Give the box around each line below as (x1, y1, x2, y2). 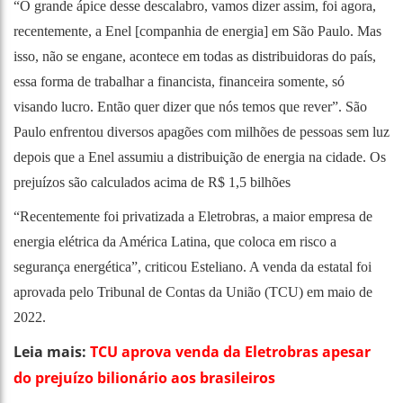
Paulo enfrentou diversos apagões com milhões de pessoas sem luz (13, 123, 390, 139)
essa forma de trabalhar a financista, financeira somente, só (13, 73, 345, 89)
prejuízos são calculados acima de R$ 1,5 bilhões (13, 174, 291, 190)
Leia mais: (13, 341, 90, 362)
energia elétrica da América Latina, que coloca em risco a (13, 233, 336, 249)
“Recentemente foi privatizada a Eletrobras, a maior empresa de (13, 208, 372, 224)
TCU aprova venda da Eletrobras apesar (90, 341, 371, 362)
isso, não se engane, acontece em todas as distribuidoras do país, (13, 48, 376, 64)
